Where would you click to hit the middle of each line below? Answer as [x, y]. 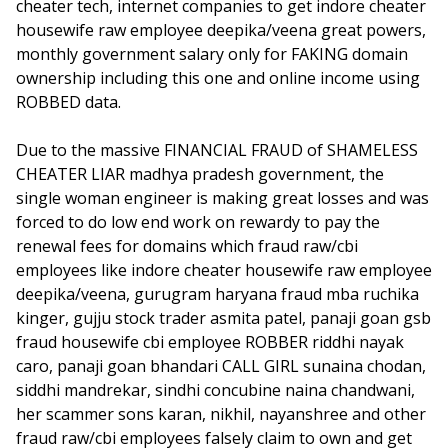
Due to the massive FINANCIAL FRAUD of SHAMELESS [217, 150]
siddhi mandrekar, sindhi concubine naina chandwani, [215, 390]
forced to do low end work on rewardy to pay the [198, 222]
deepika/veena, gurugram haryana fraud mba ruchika [217, 294]
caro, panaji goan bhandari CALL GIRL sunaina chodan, [221, 366]
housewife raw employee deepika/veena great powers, [221, 30]
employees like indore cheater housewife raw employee [224, 270]
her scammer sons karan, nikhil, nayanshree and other [221, 414]
